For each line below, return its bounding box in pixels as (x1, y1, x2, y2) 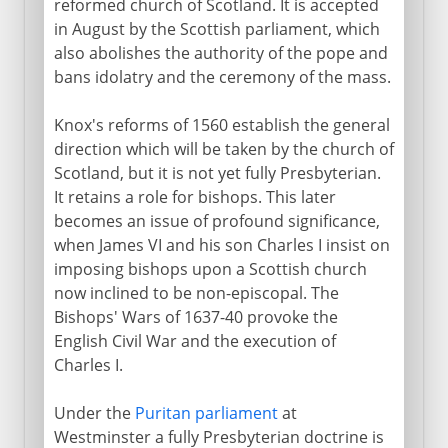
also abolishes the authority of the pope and (53, 41, 388, 64)
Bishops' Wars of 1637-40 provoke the (53, 305, 338, 328)
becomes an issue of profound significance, (53, 209, 380, 232)
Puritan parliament (134, 401, 278, 424)
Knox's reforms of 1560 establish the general (53, 113, 390, 136)
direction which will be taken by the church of (53, 137, 394, 160)
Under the (53, 401, 135, 424)
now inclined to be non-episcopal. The (53, 281, 339, 304)
